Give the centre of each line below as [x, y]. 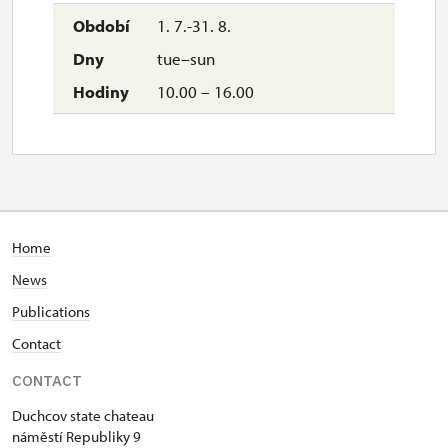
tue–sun [184, 58]
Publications [51, 311]
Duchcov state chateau [83, 415]
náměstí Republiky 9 [76, 436]
